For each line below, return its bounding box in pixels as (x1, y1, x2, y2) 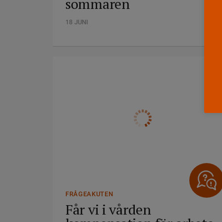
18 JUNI (65, 18, 88, 26)
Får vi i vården (65, 200, 151, 219)
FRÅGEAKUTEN (65, 190, 113, 198)
